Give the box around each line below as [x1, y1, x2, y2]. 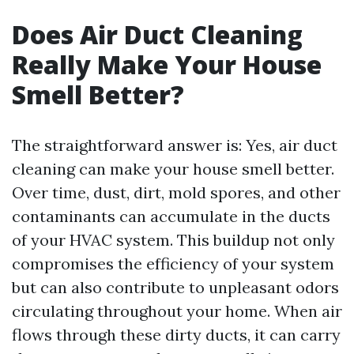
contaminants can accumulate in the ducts [12, 206, 330, 226]
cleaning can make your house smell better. [12, 159, 334, 179]
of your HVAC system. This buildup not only [12, 230, 335, 250]
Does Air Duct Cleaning [12, 17, 303, 51]
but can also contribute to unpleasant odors [12, 277, 339, 297]
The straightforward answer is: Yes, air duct [12, 135, 337, 155]
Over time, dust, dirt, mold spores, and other [12, 183, 341, 202]
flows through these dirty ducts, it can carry [12, 325, 341, 345]
